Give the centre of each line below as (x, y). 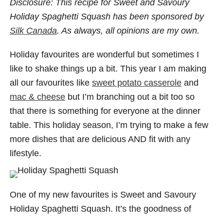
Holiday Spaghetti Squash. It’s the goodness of (100, 209)
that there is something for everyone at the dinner (105, 111)
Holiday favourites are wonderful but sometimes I (104, 54)
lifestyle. (26, 153)
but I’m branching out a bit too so (130, 97)
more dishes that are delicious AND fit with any (100, 139)
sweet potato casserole (137, 83)
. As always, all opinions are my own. (128, 31)
